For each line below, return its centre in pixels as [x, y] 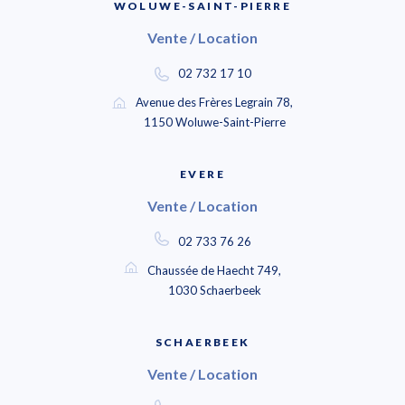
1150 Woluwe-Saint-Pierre [214, 122]
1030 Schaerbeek [214, 291]
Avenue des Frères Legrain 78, [214, 103]
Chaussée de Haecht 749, [214, 271]
